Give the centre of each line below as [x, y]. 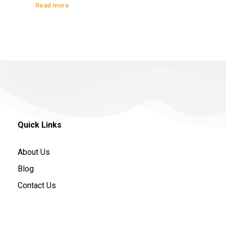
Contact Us [37, 185]
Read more [52, 5]
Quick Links [40, 125]
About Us [34, 152]
